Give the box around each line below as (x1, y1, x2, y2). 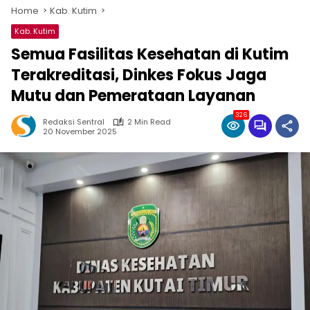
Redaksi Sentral (43, 116, 104, 127)
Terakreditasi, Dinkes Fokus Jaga (11, 64, 266, 86)
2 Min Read (127, 116, 171, 127)
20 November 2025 (43, 125, 117, 137)
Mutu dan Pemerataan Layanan (11, 85, 255, 107)
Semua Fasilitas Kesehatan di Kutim (11, 44, 289, 65)
